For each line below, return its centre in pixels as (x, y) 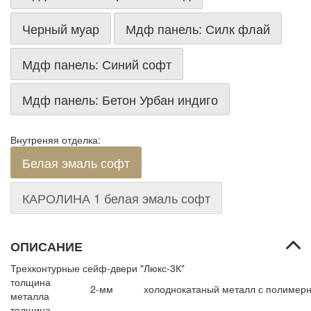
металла (30, 296)
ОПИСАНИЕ (47, 246)
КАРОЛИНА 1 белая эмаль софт (116, 198)
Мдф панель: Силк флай (198, 28)
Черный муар (61, 28)
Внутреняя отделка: (56, 140)
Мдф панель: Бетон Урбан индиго (120, 99)
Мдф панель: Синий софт (97, 64)
